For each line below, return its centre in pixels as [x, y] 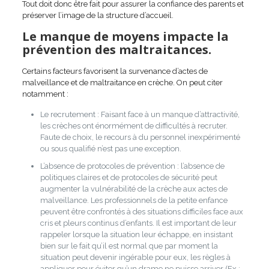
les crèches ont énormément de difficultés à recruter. [134, 125]
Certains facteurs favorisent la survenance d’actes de [115, 71]
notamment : [45, 94]
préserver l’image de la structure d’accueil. [98, 15]
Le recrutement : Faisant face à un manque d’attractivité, [140, 114]
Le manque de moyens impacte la [125, 36]
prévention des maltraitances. [116, 49]
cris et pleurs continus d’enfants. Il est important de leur [138, 223]
